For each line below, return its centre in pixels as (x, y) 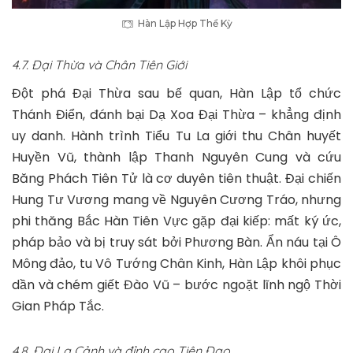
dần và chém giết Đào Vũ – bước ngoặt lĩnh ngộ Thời (176, 285)
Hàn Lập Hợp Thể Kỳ (185, 24)
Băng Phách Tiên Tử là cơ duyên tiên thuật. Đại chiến (176, 179)
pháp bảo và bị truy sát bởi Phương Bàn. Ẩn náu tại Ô (176, 243)
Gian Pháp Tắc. (58, 307)
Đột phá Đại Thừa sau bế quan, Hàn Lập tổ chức (176, 94)
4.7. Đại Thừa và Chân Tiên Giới (99, 65)
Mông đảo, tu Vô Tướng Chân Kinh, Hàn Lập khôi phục (176, 264)
